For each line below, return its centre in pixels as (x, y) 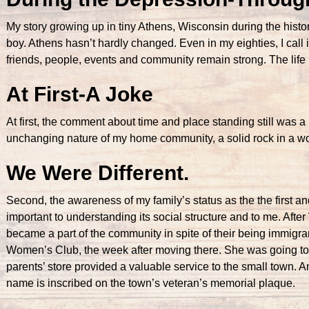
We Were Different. (97, 172)
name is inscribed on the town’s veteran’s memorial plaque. (150, 283)
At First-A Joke (79, 94)
